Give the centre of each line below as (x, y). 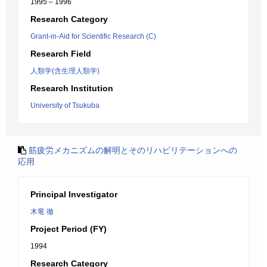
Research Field (61, 54)
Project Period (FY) (69, 229)
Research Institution (72, 88)
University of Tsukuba (65, 105)
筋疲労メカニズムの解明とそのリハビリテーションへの (133, 150)
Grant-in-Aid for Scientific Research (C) (93, 36)
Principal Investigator (74, 194)
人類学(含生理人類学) (65, 71)
